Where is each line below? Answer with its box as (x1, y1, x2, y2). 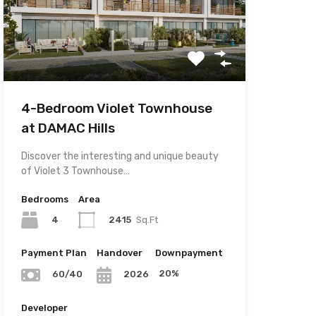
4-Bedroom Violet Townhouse (20, 100, 212, 117)
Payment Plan (20, 248, 87, 259)
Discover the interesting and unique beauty (20, 150, 219, 163)
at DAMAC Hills (20, 120, 115, 137)
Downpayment (154, 248, 223, 259)
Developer (20, 302, 68, 313)
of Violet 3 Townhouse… (20, 165, 130, 178)
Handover (96, 248, 142, 259)
